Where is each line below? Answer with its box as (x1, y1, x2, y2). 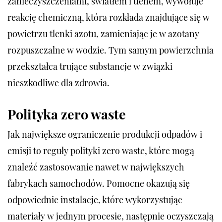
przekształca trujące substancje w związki (7, 60, 172, 72)
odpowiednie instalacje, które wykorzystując (7, 193, 182, 206)
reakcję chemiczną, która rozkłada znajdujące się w (7, 11, 210, 23)
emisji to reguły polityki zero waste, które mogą (7, 144, 194, 157)
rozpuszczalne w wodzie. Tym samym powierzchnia (7, 44, 214, 56)
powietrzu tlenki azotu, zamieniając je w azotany (7, 27, 199, 40)
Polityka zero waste (7, 105, 126, 123)
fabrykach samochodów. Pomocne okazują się (7, 177, 190, 189)
